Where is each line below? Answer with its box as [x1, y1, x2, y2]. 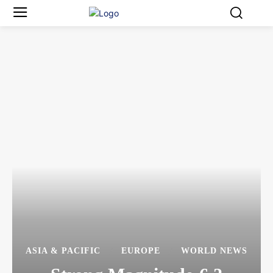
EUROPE [121, 246, 160, 256]
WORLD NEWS [181, 246, 247, 256]
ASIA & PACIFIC [26, 246, 101, 256]
